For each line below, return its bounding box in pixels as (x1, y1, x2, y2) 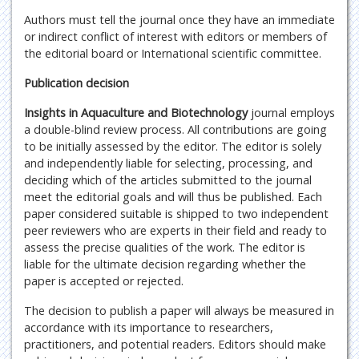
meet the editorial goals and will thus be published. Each (24, 189, 322, 204)
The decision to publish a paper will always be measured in (24, 303, 334, 318)
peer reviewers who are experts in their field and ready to (24, 223, 327, 238)
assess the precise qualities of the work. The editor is (24, 240, 305, 255)
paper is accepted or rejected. (24, 273, 184, 288)
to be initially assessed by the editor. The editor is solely (24, 139, 321, 154)
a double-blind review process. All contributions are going (24, 122, 327, 137)
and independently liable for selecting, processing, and (24, 155, 313, 171)
